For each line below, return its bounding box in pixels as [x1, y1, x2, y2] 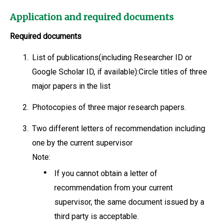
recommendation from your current [54, 183, 173, 192]
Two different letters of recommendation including [32, 124, 205, 133]
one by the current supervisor [32, 138, 133, 147]
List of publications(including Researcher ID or [32, 53, 192, 62]
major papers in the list [32, 81, 110, 91]
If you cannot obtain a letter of [54, 169, 157, 178]
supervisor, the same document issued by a [54, 197, 204, 207]
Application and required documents [10, 11, 174, 23]
